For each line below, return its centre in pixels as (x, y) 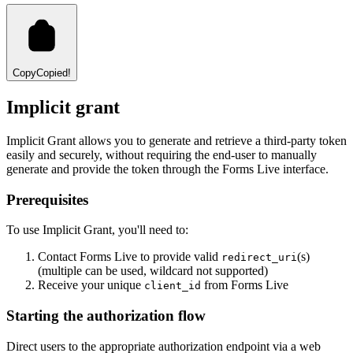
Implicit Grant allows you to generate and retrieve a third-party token (176, 141)
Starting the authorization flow (106, 316)
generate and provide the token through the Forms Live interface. (167, 169)
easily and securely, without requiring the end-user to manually (162, 155)
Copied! (54, 73)
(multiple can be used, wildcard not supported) (153, 271)
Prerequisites (47, 199)
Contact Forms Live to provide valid (130, 257)
